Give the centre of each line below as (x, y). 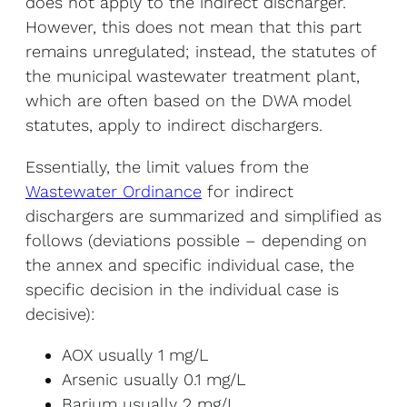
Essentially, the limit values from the (167, 166)
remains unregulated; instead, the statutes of (201, 52)
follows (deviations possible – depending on (196, 240)
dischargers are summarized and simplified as (203, 215)
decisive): (60, 313)
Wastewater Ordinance (114, 191)
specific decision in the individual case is (182, 289)
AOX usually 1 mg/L (135, 354)
